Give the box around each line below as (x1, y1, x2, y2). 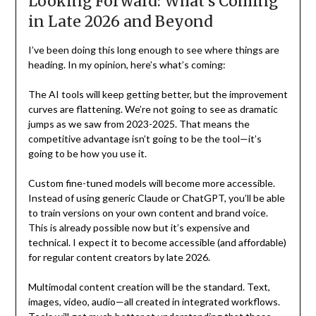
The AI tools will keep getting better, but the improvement (28, 87, 288, 100)
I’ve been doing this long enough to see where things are (28, 43, 279, 56)
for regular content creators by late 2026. (28, 250, 210, 263)
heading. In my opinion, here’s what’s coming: (28, 58, 226, 71)
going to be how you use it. (28, 147, 147, 159)
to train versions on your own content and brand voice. (28, 206, 268, 219)
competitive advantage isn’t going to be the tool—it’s (28, 132, 262, 145)
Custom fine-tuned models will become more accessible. (28, 176, 275, 189)
